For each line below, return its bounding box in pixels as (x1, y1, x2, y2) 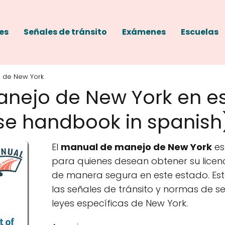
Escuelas (181, 26, 218, 38)
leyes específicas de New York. (52, 196, 188, 209)
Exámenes (122, 26, 166, 38)
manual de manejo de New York (61, 140, 212, 153)
